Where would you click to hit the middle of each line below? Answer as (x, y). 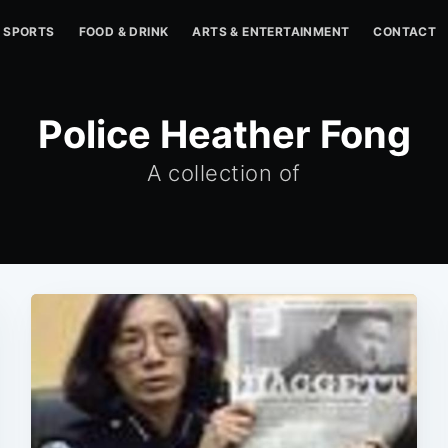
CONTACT (405, 31)
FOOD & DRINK (123, 31)
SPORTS (29, 31)
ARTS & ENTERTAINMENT (271, 31)
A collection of (224, 173)
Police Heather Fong (224, 134)
